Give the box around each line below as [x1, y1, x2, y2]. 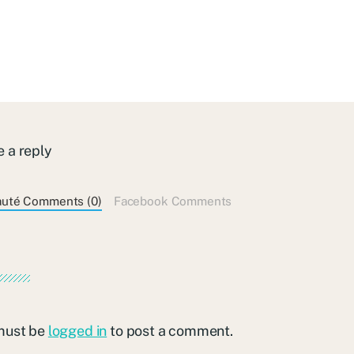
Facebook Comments [113, 193, 232, 208]
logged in [47, 322, 107, 339]
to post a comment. [107, 322, 233, 339]
